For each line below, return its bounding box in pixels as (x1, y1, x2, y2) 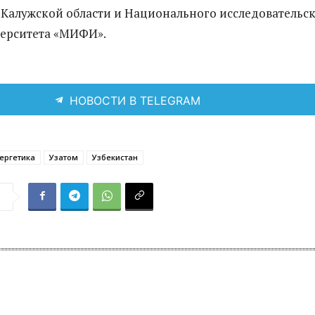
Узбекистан (92, 151, 138, 162)
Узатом (49, 151, 78, 162)
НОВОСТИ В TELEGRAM (69, 93, 200, 108)
